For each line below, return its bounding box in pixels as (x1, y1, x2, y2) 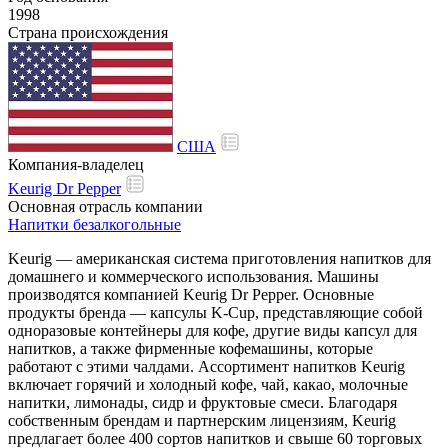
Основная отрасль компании (8, 197, 203, 215)
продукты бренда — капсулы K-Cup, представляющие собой (8, 303, 423, 321)
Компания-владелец (8, 155, 144, 173)
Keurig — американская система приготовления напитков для (8, 249, 431, 267)
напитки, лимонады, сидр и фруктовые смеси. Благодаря (8, 393, 397, 411)
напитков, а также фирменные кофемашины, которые (8, 339, 373, 357)
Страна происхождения (8, 23, 168, 41)
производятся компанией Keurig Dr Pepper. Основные (8, 285, 374, 303)
